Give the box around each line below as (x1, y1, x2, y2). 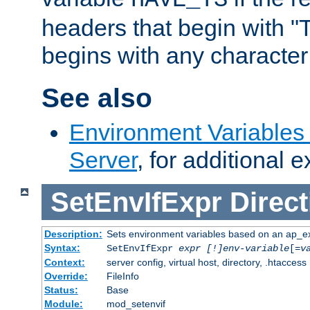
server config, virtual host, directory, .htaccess (106, 257, 307, 268)
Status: (44, 284, 78, 296)
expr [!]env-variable (178, 243, 289, 255)
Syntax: (44, 242, 80, 254)
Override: (44, 271, 88, 282)
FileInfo (106, 271, 139, 282)
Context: (44, 257, 85, 268)
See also (42, 83, 152, 113)
